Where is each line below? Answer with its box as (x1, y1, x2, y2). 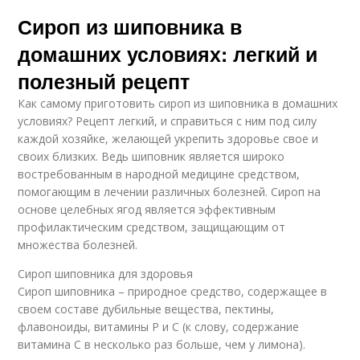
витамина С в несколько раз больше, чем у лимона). (18, 337, 306, 352)
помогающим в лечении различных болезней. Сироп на (18, 184, 321, 199)
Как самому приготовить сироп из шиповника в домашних (18, 96, 338, 111)
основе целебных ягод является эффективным (18, 202, 276, 217)
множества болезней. (18, 237, 138, 252)
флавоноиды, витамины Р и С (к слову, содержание (18, 319, 300, 334)
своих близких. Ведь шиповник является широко (18, 149, 285, 164)
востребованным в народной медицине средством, (18, 166, 301, 182)
